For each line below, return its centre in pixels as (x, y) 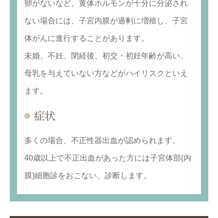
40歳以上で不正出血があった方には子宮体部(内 (108, 158)
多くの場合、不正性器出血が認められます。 (102, 141)
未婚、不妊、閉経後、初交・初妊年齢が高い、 (106, 56)
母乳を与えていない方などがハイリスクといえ (106, 73)
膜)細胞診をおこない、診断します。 (88, 176)
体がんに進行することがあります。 (87, 38)
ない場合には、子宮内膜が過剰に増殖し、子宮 (106, 21)
